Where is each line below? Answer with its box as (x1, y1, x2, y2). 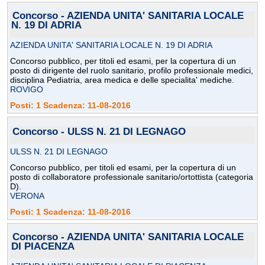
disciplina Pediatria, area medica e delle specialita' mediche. (10, 75, 234, 85)
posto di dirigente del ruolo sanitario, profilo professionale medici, (10, 66, 253, 76)
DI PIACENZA (11, 241, 75, 253)
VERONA (10, 191, 44, 201)
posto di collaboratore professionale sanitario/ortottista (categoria (10, 172, 253, 182)
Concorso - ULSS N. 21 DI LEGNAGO (12, 126, 186, 138)
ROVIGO (10, 85, 43, 95)
